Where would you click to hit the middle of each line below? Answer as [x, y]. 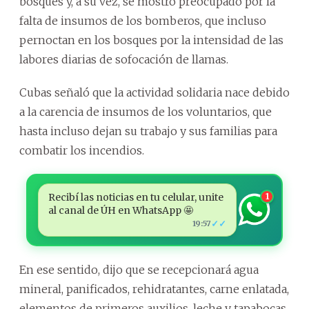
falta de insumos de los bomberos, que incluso [143, 20]
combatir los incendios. [82, 150]
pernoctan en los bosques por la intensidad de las [151, 40]
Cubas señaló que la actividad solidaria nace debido [154, 92]
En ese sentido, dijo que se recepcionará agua [139, 269]
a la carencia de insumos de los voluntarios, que [146, 111]
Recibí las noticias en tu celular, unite [136, 197]
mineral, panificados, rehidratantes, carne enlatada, [154, 289]
